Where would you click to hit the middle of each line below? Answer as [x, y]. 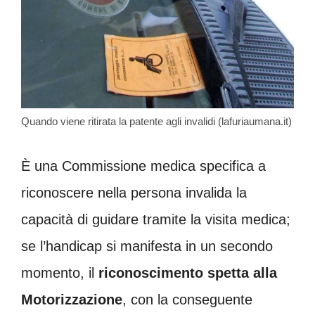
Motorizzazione [72, 300]
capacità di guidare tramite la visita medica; [156, 220]
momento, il [60, 273]
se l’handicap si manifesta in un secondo [147, 246]
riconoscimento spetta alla [188, 273]
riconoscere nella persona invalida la [134, 193]
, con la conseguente [187, 300]
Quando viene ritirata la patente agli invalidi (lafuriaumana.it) [156, 122]
